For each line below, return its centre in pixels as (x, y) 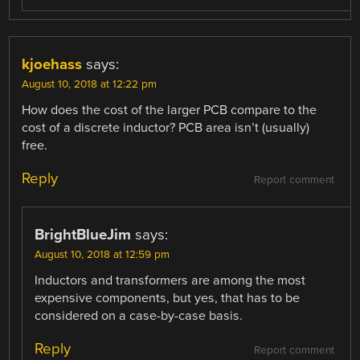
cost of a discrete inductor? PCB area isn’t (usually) (166, 127)
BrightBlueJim (83, 235)
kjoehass (52, 64)
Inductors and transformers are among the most (170, 280)
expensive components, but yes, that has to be (168, 298)
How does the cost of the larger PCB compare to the (170, 110)
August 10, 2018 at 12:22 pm (90, 84)
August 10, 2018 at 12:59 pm (102, 255)
